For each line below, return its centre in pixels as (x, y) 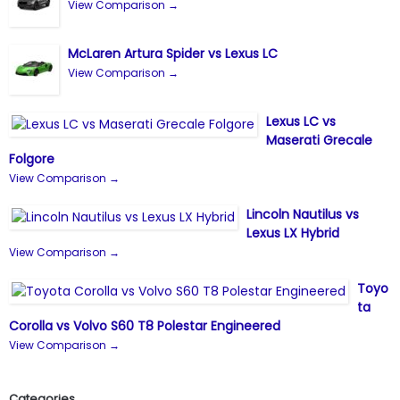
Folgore (32, 158)
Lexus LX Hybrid (293, 233)
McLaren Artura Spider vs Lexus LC (173, 53)
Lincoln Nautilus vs (303, 214)
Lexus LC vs (301, 121)
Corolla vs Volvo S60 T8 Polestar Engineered (145, 325)
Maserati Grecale (319, 140)
